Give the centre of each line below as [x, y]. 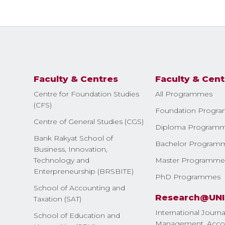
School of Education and [77, 215]
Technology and [62, 160]
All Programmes [184, 94]
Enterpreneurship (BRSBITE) [84, 171]
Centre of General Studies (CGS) [89, 121]
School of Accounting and [80, 188]
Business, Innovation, [71, 149]
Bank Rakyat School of [74, 138]
